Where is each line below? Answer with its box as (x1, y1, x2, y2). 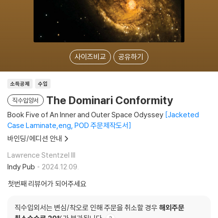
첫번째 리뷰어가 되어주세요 (8, 179, 87, 188)
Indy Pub (7, 162, 35, 171)
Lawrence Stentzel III (7, 150, 75, 160)
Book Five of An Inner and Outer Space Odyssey (7, 110, 163, 119)
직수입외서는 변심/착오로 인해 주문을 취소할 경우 (15, 203, 159, 212)
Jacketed (168, 110, 199, 119)
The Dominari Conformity (46, 93, 173, 107)
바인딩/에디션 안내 (7, 134, 62, 143)
